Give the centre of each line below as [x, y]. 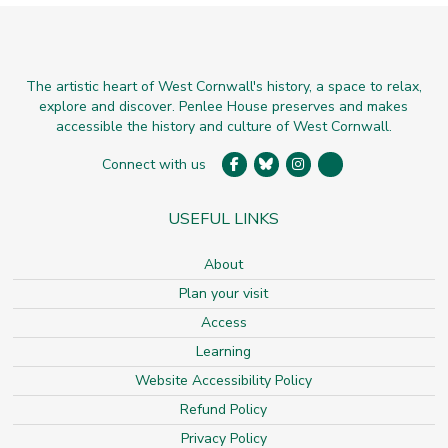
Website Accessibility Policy [224, 380]
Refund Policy [224, 409]
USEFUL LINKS [224, 219]
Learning [224, 351]
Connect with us [161, 164]
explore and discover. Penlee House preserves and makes [224, 106]
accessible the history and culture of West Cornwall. [223, 126]
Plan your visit [224, 293]
